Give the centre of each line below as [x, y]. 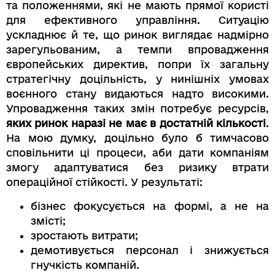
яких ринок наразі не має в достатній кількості [136, 123]
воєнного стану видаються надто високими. [137, 94]
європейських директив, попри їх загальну [137, 64]
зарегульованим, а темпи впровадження [137, 50]
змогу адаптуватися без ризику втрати [137, 168]
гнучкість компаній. [85, 265]
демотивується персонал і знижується [150, 250]
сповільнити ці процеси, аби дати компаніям [137, 153]
